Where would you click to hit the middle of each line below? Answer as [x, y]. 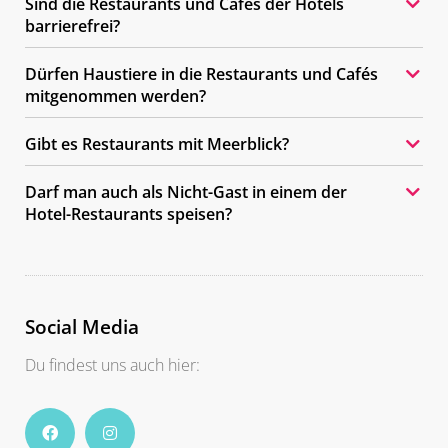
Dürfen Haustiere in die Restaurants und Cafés [201, 74]
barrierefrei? [72, 26]
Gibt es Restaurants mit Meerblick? [157, 144]
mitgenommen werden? [115, 96]
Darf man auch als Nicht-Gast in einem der [186, 192]
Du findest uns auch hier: [112, 365]
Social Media [82, 327]
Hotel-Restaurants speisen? [128, 214]
